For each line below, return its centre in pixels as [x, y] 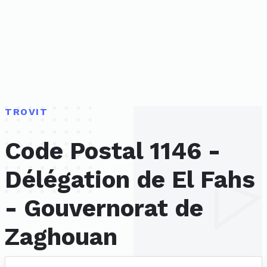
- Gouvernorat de [104, 209]
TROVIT [27, 112]
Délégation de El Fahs [130, 180]
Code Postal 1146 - [113, 151]
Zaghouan [61, 237]
